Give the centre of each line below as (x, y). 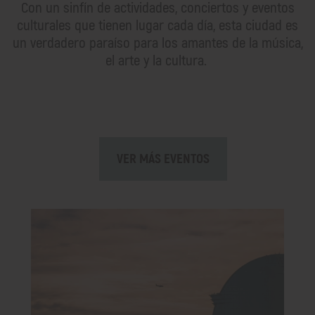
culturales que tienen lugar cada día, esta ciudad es (157, 25)
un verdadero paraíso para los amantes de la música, (157, 43)
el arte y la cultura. (157, 60)
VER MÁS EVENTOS (163, 159)
